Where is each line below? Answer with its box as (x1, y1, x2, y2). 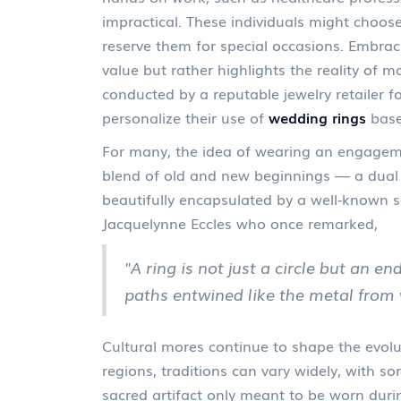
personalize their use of (102, 107, 269, 128)
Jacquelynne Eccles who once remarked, (102, 212, 378, 234)
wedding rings (269, 107, 366, 128)
